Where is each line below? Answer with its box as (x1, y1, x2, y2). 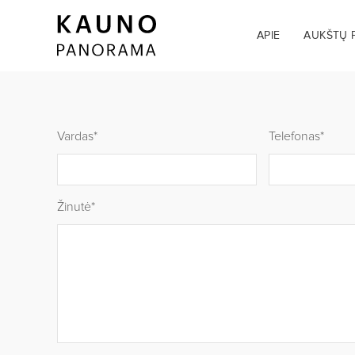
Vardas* (57, 130, 97, 143)
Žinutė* (57, 200, 95, 213)
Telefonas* (269, 130, 325, 143)
